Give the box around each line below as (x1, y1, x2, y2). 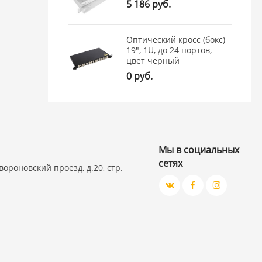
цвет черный (126, 55, 180, 67)
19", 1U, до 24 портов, (126, 44, 212, 56)
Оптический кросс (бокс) (126, 34, 226, 46)
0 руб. (126, 70, 153, 83)
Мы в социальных (158, 143, 240, 157)
